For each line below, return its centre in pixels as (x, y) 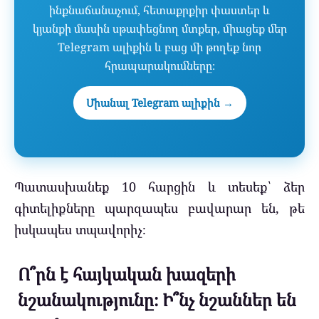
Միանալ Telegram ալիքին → (159, 103)
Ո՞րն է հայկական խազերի (127, 274)
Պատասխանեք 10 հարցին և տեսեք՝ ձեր (159, 186)
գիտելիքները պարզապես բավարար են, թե (159, 208)
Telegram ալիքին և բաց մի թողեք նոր (159, 47)
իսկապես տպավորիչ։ (80, 229)
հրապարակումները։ (159, 66)
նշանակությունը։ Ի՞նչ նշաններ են (157, 300)
